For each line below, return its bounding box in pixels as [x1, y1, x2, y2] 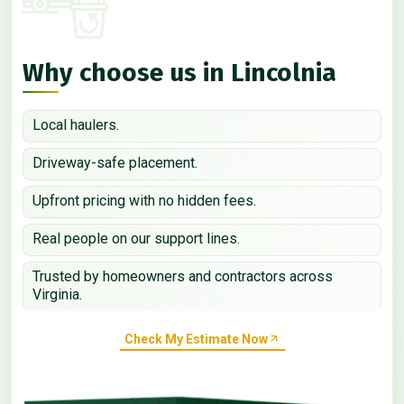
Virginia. [32, 286, 82, 304]
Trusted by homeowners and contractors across [32, 268, 333, 286]
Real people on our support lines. [32, 230, 240, 248]
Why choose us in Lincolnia [23, 58, 336, 88]
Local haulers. [32, 116, 119, 134]
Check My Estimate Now [124, 331, 268, 346]
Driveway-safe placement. [32, 154, 197, 172]
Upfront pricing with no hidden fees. [32, 192, 256, 210]
